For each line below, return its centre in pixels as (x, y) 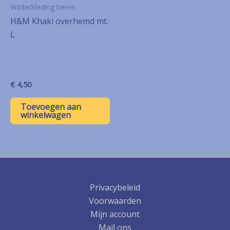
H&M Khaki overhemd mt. (59, 21)
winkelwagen (46, 115)
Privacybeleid (115, 187)
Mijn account (115, 214)
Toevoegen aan (51, 107)
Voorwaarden (115, 201)
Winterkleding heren (43, 7)
